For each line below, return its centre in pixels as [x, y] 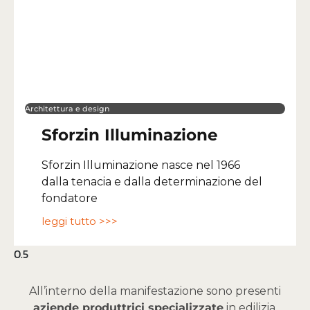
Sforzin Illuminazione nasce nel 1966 [141, 165]
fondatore [70, 199]
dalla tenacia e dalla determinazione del [152, 182]
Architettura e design [67, 109]
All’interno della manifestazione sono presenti [155, 291]
